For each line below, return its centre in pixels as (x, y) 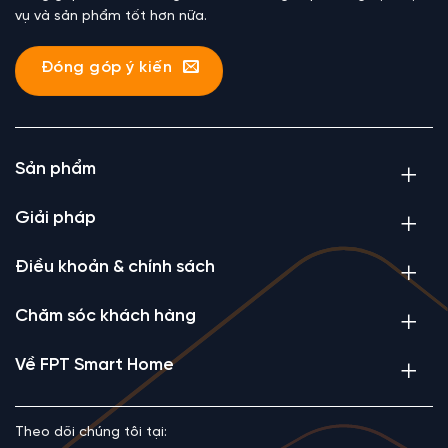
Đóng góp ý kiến (106, 67)
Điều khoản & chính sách (115, 267)
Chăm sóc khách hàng (105, 316)
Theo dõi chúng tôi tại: (91, 433)
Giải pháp (55, 217)
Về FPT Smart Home (94, 365)
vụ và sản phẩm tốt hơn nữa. (111, 16)
